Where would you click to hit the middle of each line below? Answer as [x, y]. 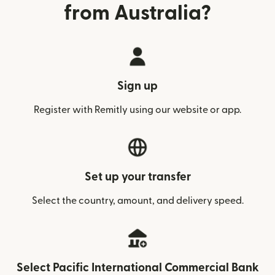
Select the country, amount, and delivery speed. [137, 201]
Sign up [137, 86]
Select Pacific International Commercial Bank [137, 268]
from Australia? [137, 13]
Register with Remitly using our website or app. [137, 110]
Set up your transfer [137, 177]
